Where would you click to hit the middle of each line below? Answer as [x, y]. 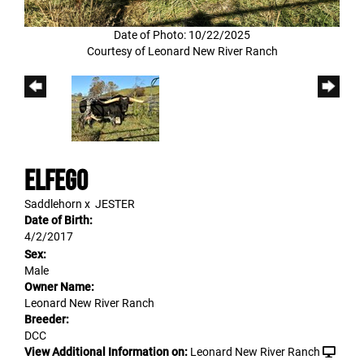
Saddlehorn [53, 204]
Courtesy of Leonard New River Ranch [182, 51]
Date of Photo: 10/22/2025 [182, 35]
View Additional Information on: [106, 351]
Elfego [56, 180]
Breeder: [47, 319]
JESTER [115, 204]
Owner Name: [59, 286]
